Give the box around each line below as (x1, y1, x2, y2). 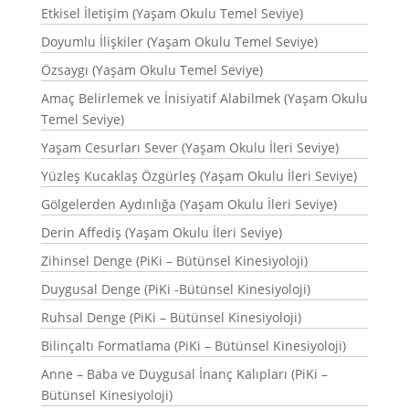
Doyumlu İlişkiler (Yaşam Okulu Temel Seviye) (40, 33, 318, 50)
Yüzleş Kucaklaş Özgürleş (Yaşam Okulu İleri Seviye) (40, 167, 357, 184)
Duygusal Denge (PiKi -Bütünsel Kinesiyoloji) (40, 280, 310, 298)
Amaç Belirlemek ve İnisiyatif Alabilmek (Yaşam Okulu (40, 89, 368, 107)
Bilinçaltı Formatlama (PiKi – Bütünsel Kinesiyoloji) (40, 337, 346, 354)
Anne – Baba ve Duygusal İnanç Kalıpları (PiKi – (40, 365, 328, 383)
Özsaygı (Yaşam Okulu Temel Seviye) (40, 61, 263, 79)
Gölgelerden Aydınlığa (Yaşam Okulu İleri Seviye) (40, 195, 337, 213)
